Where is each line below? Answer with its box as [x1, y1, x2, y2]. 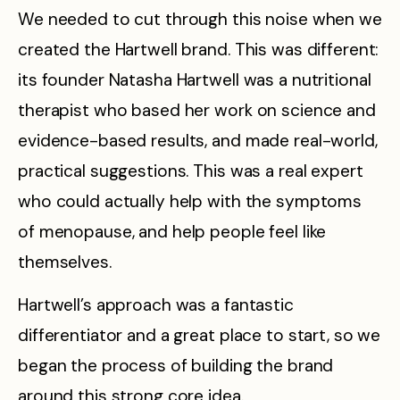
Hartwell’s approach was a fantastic [18, 293, 294, 316]
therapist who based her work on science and [18, 98, 376, 121]
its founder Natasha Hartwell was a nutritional [18, 68, 371, 91]
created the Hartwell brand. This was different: [18, 37, 379, 61]
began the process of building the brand [18, 354, 334, 377]
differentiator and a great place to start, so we [18, 323, 381, 346]
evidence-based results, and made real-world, [18, 129, 378, 152]
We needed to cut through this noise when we [18, 7, 382, 30]
